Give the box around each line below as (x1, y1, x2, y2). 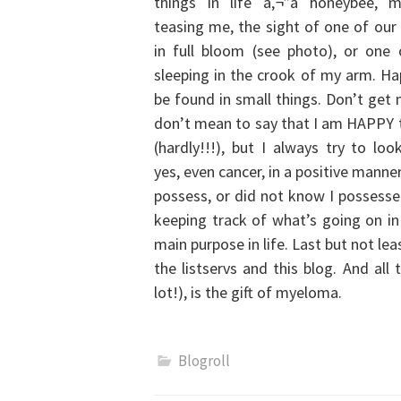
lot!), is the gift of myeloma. (154, 282, 342, 303)
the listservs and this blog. (154, 258, 343, 278)
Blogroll (178, 351, 230, 371)
